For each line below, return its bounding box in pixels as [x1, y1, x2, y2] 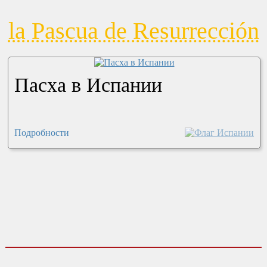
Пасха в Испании [14, 74, 162, 97]
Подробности [14, 128, 69, 138]
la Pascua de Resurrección [8, 17, 259, 45]
